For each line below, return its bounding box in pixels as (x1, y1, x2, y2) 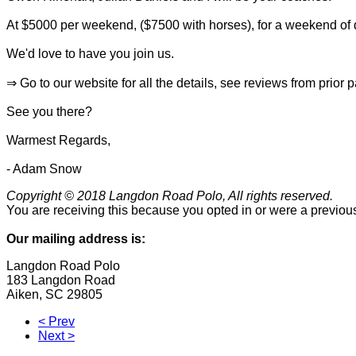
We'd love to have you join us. (6, 46, 174, 60)
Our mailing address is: (6, 231, 145, 246)
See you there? (6, 104, 92, 118)
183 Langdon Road (6, 273, 115, 287)
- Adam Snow (6, 161, 82, 176)
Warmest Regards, (6, 133, 110, 147)
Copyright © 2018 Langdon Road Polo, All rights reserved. (6, 188, 333, 203)
